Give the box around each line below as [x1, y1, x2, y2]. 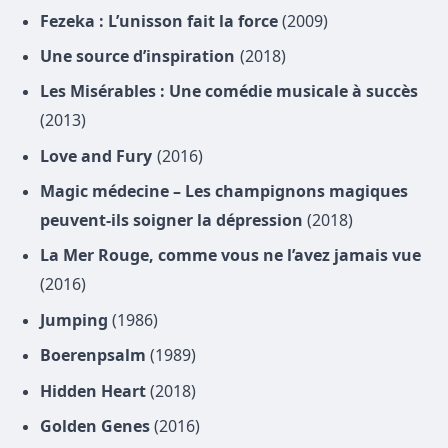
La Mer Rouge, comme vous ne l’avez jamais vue [40, 245, 421, 266]
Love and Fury [40, 145, 152, 166]
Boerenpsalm [40, 345, 150, 366]
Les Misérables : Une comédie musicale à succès [40, 81, 418, 102]
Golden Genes [40, 416, 154, 437]
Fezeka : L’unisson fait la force [40, 10, 282, 31]
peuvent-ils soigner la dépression [40, 210, 307, 231]
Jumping [40, 309, 112, 330]
